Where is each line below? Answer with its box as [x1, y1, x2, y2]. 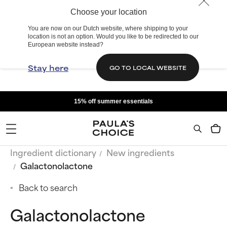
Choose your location [70, 8, 147, 16]
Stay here [28, 61, 68, 73]
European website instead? [28, 41, 103, 48]
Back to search [19, 180, 78, 194]
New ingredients [106, 145, 174, 159]
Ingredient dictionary [10, 145, 96, 159]
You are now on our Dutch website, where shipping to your [28, 25, 188, 32]
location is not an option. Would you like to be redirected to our [28, 33, 199, 40]
